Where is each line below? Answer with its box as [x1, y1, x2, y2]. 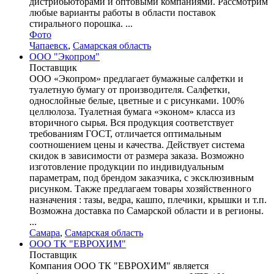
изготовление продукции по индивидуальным [29, 161, 224, 172]
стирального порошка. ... [29, 18, 133, 29]
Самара [29, 227, 60, 238]
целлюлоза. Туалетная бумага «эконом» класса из [29, 106, 235, 117]
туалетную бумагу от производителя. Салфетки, [29, 84, 230, 95]
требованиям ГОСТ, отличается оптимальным [29, 128, 221, 139]
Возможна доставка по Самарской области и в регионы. [29, 205, 264, 216]
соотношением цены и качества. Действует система [29, 139, 245, 150]
